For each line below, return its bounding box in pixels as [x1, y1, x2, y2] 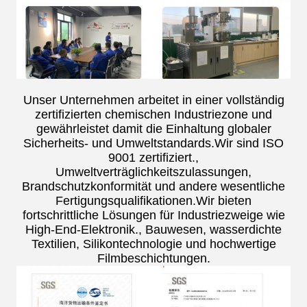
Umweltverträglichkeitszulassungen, [56, 164, 251, 179]
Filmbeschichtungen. [97, 251, 210, 265]
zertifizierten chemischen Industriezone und [35, 107, 272, 121]
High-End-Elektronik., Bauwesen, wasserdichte [25, 222, 282, 236]
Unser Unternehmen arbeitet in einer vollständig [23, 93, 284, 107]
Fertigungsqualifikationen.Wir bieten [56, 193, 251, 208]
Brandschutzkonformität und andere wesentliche [22, 179, 285, 193]
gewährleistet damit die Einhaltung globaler [36, 121, 271, 136]
